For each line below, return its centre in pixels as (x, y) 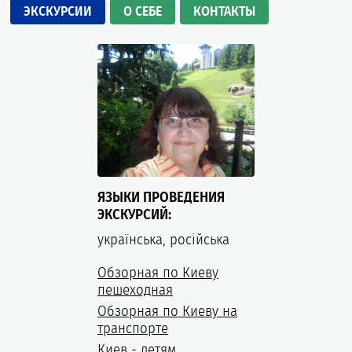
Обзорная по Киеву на (167, 311)
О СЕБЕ (143, 11)
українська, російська (163, 239)
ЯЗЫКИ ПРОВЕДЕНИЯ (161, 197)
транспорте (133, 328)
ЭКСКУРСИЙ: (134, 214)
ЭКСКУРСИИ (58, 11)
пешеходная (135, 290)
